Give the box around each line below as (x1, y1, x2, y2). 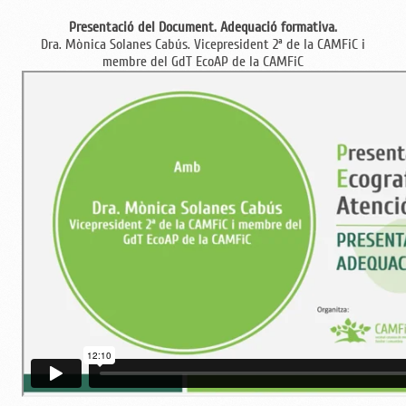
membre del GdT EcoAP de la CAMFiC (102, 53, 304, 72)
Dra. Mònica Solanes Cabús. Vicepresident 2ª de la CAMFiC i (41, 35, 365, 54)
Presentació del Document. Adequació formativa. (69, 18, 337, 37)
